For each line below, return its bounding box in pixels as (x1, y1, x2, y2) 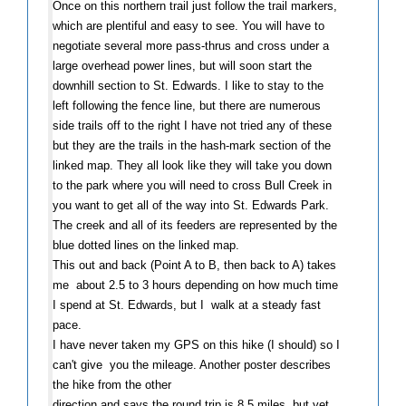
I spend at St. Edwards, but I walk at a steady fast (53, 297, 321, 312)
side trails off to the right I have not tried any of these (53, 118, 332, 132)
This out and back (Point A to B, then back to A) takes (53, 257, 336, 272)
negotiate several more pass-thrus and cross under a (53, 38, 329, 53)
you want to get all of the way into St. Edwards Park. (53, 198, 329, 212)
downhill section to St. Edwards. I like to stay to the (53, 78, 324, 92)
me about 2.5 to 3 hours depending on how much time (53, 277, 338, 292)
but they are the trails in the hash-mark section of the (53, 138, 331, 152)
